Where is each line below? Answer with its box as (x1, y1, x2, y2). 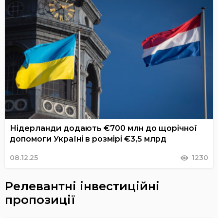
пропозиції (5, 193, 75, 207)
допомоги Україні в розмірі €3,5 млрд (10, 134, 166, 144)
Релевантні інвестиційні (5, 179, 160, 194)
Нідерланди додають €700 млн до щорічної (10, 124, 197, 133)
